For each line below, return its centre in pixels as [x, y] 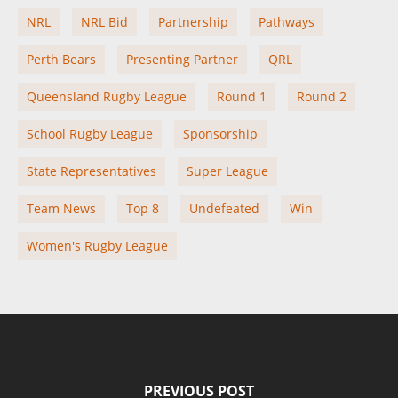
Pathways [287, 22]
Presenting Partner [182, 59]
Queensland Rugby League [107, 96]
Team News [61, 208]
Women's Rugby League [97, 246]
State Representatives [92, 171]
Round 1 [242, 96]
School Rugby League [90, 134]
